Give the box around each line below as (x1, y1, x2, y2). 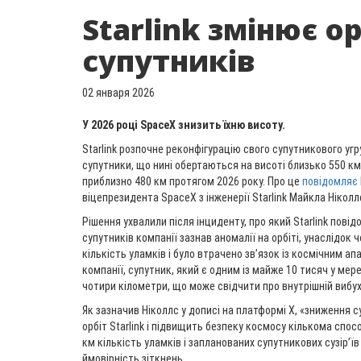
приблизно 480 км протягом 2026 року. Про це (82, 175, 302, 188)
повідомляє (302, 175, 358, 188)
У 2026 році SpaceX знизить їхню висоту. (82, 118, 285, 131)
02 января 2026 (82, 86, 155, 99)
